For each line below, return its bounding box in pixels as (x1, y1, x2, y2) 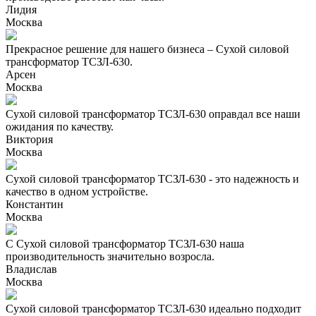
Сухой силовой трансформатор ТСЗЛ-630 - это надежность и (6, 173, 299, 185)
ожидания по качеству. (6, 121, 114, 133)
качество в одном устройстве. (6, 186, 148, 197)
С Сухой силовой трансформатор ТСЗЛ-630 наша (6, 238, 244, 250)
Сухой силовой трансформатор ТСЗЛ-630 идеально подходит (6, 303, 301, 315)
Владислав (6, 263, 57, 275)
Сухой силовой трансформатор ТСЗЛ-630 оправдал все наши (6, 108, 300, 120)
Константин (6, 198, 63, 210)
